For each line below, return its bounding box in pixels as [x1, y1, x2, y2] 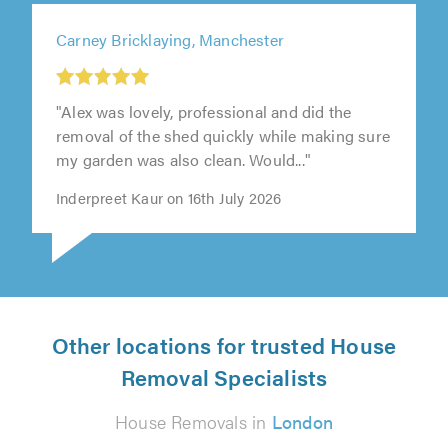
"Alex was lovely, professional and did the [56, 102, 352, 126]
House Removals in [115, 408, 272, 434]
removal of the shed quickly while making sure [56, 126, 391, 150]
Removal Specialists [120, 360, 328, 392]
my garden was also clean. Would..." [56, 150, 311, 174]
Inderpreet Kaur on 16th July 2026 [56, 189, 282, 211]
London [271, 408, 333, 434]
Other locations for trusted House [51, 328, 397, 360]
